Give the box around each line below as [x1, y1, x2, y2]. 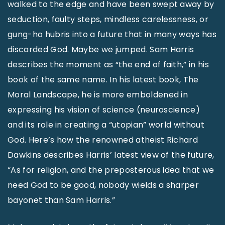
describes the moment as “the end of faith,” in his [8, 59, 209, 70]
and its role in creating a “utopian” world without [8, 119, 205, 131]
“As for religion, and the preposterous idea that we [8, 164, 214, 176]
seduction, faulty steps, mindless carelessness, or [8, 14, 209, 25]
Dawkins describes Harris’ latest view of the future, [8, 149, 214, 161]
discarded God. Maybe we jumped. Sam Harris [8, 44, 194, 55]
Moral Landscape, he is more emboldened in [8, 89, 188, 100]
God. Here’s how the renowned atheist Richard [8, 134, 198, 146]
